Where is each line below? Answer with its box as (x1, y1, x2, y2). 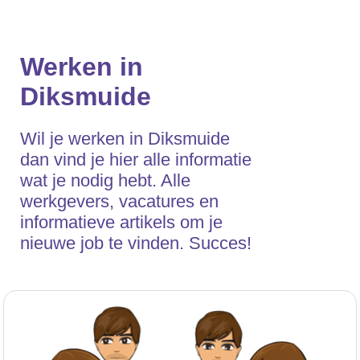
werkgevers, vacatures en (20, 191, 219, 212)
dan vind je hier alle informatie (20, 149, 252, 170)
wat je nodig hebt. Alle (20, 170, 190, 191)
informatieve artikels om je (20, 212, 223, 233)
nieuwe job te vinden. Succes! (20, 233, 252, 254)
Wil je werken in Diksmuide (20, 129, 230, 149)
